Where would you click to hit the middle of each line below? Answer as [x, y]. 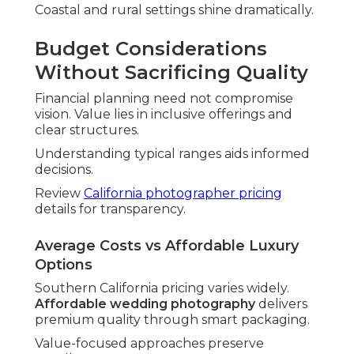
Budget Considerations [151, 49]
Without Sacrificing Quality [171, 73]
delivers [281, 304]
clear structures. [87, 130]
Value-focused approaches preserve [149, 344]
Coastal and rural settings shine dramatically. [174, 10]
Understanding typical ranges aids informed [172, 154]
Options [64, 265]
